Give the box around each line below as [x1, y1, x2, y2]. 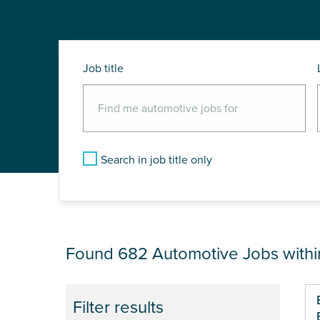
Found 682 [66, 244, 152, 265]
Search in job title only [101, 153, 212, 168]
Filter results [73, 297, 164, 319]
